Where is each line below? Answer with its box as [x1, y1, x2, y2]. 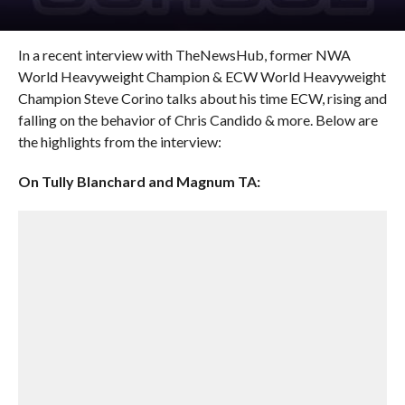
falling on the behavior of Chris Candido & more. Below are [17, 111, 378, 128]
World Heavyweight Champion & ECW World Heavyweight [17, 68, 386, 85]
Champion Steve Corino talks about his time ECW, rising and [17, 89, 387, 107]
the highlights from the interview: [17, 133, 221, 150]
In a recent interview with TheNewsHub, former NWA [17, 46, 351, 63]
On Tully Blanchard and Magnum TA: [17, 173, 260, 190]
